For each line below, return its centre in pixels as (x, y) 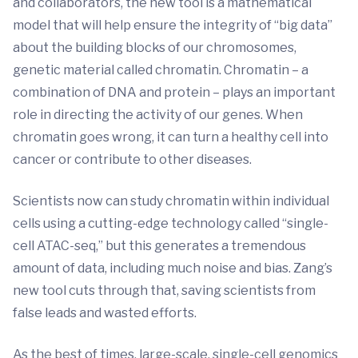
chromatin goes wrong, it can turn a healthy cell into (171, 137)
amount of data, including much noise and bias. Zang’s (173, 268)
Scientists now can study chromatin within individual (171, 201)
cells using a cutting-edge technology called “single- (171, 223)
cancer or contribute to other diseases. (132, 159)
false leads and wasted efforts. (106, 313)
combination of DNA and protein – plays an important (174, 92)
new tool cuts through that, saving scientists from (164, 290)
